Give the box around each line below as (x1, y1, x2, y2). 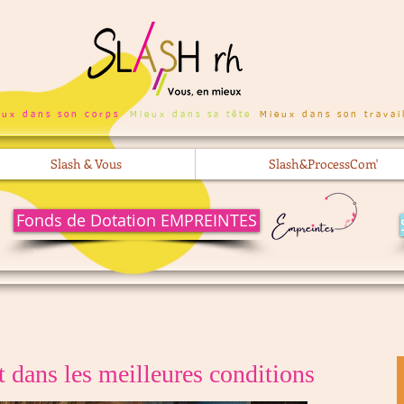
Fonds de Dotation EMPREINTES (16, 209, 257, 231)
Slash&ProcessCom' (268, 155, 378, 172)
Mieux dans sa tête (130, 110, 252, 119)
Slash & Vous (50, 155, 122, 172)
